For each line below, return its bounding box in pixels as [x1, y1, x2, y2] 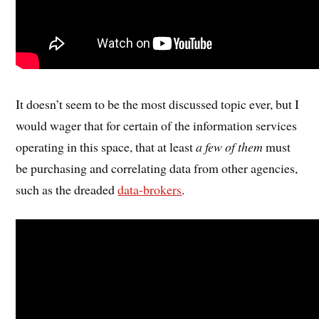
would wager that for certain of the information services [16, 117, 298, 135]
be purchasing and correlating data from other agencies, [16, 159, 298, 177]
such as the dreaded [16, 181, 118, 199]
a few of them [196, 138, 263, 156]
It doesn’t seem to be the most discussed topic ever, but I [16, 95, 300, 113]
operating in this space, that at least [16, 138, 197, 156]
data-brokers [117, 181, 182, 199]
